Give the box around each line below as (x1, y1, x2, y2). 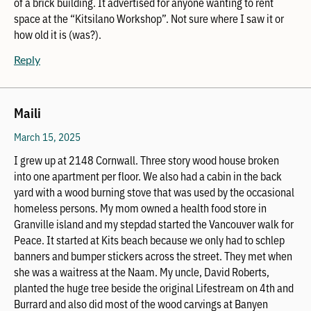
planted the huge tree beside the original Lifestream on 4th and (14, 279, 294, 295)
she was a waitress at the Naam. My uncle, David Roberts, (14, 263, 269, 279)
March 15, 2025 (14, 128, 81, 144)
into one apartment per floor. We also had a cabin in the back (14, 167, 282, 183)
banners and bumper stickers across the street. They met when (14, 247, 292, 263)
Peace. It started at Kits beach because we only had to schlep (14, 231, 285, 247)
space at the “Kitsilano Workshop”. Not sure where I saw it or (14, 10, 284, 26)
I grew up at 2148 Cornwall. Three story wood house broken (14, 151, 279, 167)
